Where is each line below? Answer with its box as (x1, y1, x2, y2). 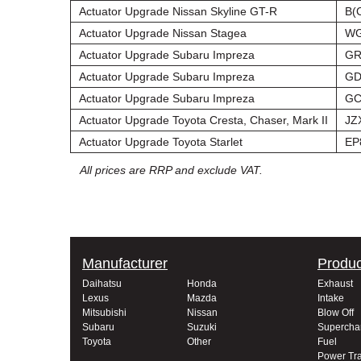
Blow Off (317, 307, 354, 318)
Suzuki (187, 322, 217, 333)
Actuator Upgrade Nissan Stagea (79, 27, 247, 39)
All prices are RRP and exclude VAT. (80, 164, 263, 176)
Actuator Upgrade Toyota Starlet (79, 135, 243, 148)
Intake (317, 293, 344, 304)
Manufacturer (82, 255, 168, 272)
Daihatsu (82, 278, 122, 289)
